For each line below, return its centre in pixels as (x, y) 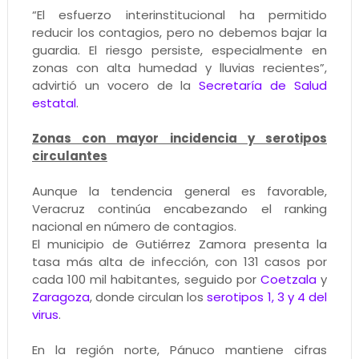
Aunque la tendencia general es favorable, (179, 191)
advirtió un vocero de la (115, 85)
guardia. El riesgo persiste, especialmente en (179, 50)
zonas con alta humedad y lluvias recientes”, (179, 67)
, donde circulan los (148, 296)
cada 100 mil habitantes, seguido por (146, 279)
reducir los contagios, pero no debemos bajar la (179, 32)
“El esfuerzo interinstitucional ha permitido (179, 14)
